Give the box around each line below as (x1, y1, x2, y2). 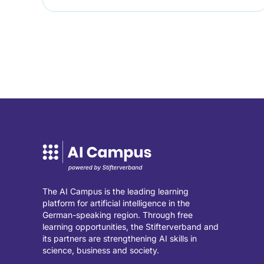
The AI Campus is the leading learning (42, 186, 189, 197)
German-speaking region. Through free (42, 210, 193, 220)
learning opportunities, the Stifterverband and (42, 222, 219, 232)
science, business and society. (42, 245, 159, 256)
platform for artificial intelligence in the (42, 198, 190, 209)
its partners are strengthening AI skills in (42, 233, 197, 244)
